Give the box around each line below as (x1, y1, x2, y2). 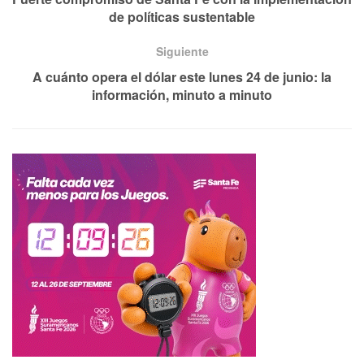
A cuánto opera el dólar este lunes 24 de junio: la (32, 67, 331, 87)
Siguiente (155, 43, 209, 60)
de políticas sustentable (109, 7, 255, 27)
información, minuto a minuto (92, 85, 272, 105)
